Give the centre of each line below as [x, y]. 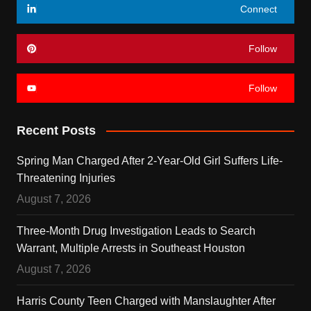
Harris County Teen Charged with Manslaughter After [146, 301]
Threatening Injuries [66, 178]
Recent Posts [56, 130]
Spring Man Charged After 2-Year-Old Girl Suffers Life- [149, 160]
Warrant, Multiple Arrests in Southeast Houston [131, 248]
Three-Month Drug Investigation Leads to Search [136, 230]
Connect [259, 9]
